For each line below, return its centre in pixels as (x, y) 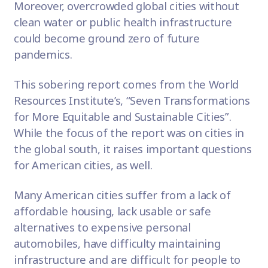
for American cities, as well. (84, 165)
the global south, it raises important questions (133, 148)
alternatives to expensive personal (102, 227)
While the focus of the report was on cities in (129, 132)
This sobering (49, 84)
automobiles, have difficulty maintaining (117, 243)
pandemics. (44, 54)
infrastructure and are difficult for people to (127, 259)
